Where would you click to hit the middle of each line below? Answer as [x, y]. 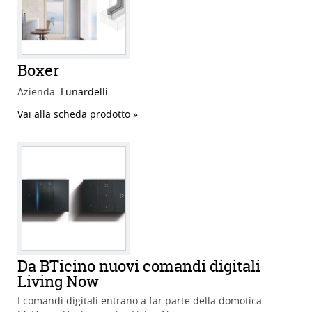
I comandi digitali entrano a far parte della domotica [140, 301]
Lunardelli [84, 92]
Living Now [58, 282]
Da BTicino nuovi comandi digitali [139, 266]
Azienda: [39, 92]
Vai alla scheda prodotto [74, 114]
